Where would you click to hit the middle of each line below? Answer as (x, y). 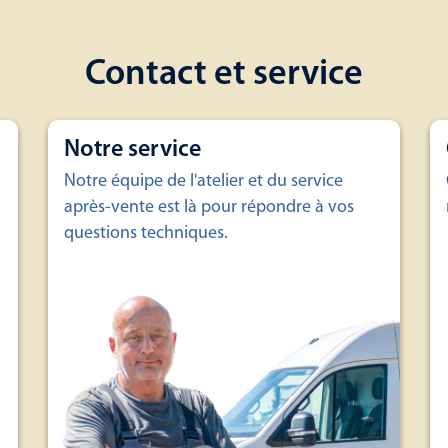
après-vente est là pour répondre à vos (209, 207)
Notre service (132, 150)
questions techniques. (146, 233)
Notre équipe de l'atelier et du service (203, 181)
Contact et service (224, 75)
